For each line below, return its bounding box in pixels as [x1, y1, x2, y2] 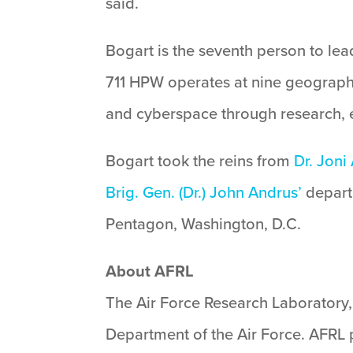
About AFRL [106, 259, 195, 283]
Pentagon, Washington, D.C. [106, 212, 302, 236]
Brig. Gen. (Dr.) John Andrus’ [106, 180, 303, 204]
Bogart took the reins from [106, 149, 295, 173]
